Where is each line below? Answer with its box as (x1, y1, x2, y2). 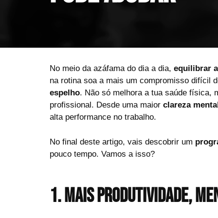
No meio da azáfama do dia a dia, (50, 64, 174, 73)
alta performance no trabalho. (50, 112, 156, 122)
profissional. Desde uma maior (50, 100, 163, 109)
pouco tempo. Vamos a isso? (50, 149, 155, 159)
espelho (50, 88, 80, 97)
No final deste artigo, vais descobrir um (50, 137, 195, 146)
